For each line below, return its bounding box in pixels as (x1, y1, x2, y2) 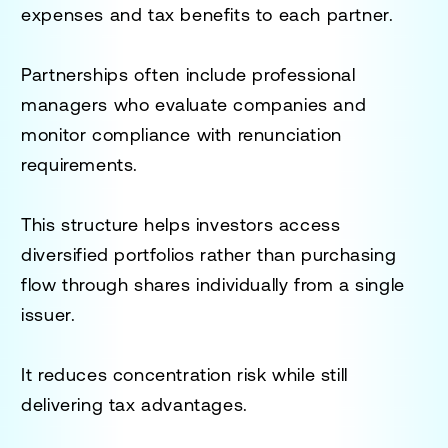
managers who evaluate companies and (21, 93, 367, 115)
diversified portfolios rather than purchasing (21, 243, 397, 265)
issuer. (21, 303, 76, 325)
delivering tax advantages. (21, 393, 248, 415)
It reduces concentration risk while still (21, 363, 348, 385)
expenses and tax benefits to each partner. (21, 3, 394, 25)
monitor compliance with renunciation (21, 123, 342, 145)
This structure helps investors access (21, 213, 341, 235)
